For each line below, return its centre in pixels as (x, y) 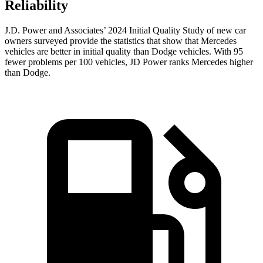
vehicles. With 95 (210, 52)
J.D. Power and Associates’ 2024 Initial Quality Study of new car (125, 31)
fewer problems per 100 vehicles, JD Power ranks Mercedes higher (129, 62)
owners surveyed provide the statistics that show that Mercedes (121, 41)
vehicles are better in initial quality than (78, 52)
